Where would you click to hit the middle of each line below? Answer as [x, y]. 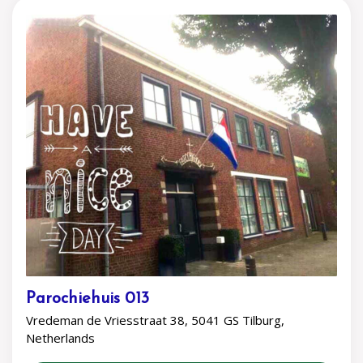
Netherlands [60, 337]
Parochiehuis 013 [88, 299]
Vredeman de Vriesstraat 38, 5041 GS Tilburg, [155, 320]
